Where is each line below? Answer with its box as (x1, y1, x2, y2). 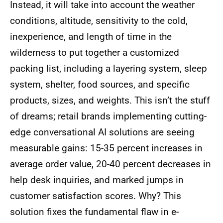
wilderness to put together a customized (10, 47, 179, 59)
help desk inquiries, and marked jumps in (10, 174, 184, 186)
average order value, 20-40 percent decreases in (10, 158, 211, 170)
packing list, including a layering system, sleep (10, 63, 207, 75)
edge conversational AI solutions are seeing (10, 126, 195, 138)
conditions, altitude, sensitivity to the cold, (10, 15, 188, 27)
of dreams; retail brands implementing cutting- (10, 111, 207, 122)
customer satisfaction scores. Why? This (10, 190, 181, 202)
